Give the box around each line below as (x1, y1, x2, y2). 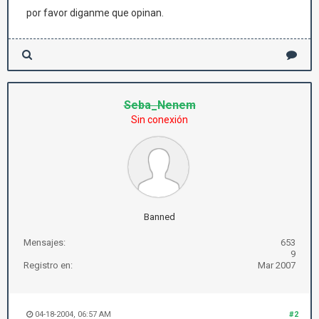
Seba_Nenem (123, 98, 196, 112)
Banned (144, 211, 175, 222)
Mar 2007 (258, 260, 296, 271)
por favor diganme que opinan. (26, 7, 164, 19)
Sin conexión (131, 114, 188, 125)
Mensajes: (23, 237, 66, 248)
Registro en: (23, 260, 73, 271)
